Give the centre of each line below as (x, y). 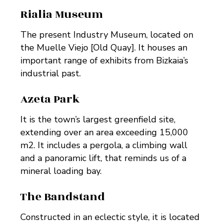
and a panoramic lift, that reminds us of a (104, 158)
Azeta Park (50, 99)
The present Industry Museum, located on (107, 35)
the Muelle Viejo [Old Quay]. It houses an (104, 48)
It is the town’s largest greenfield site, (98, 120)
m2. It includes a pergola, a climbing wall (104, 145)
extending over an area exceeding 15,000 (105, 133)
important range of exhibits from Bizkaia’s (105, 61)
